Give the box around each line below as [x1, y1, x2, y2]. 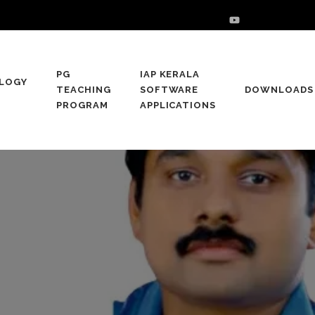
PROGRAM [56, 100, 108, 110]
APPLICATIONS [139, 100, 217, 110]
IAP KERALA [139, 69, 200, 79]
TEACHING [56, 84, 111, 95]
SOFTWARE [139, 84, 199, 95]
